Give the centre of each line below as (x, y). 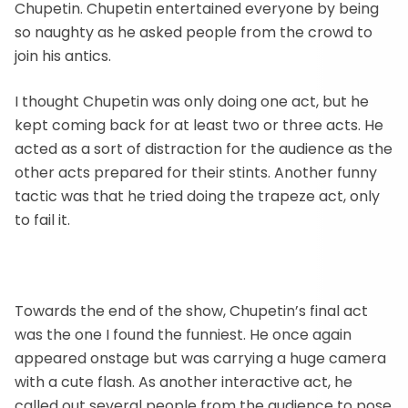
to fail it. (42, 220)
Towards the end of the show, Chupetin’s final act (191, 311)
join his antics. (63, 56)
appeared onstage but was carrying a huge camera (200, 358)
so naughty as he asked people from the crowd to (194, 32)
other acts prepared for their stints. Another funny (196, 173)
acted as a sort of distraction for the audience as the (204, 149)
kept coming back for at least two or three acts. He (199, 125)
